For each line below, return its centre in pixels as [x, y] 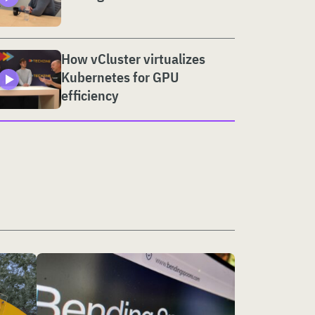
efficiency [90, 95]
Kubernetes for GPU [120, 77]
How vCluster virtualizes [133, 58]
